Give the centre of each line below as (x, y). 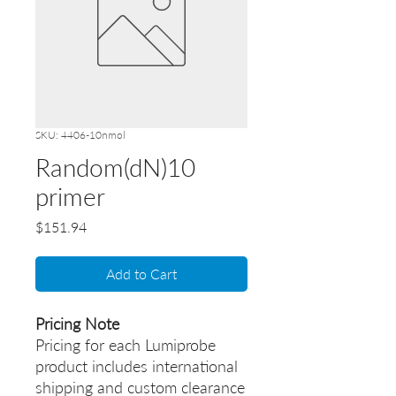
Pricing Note (77, 324)
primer (70, 197)
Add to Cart (141, 274)
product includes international (137, 366)
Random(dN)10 (115, 168)
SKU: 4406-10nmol (80, 135)
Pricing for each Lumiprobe (126, 345)
